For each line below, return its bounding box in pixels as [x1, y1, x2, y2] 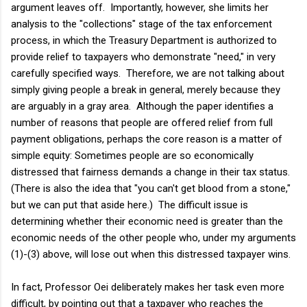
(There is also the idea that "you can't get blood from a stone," [11, 182, 291, 195]
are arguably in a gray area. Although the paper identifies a [11, 99, 273, 112]
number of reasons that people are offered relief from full [11, 116, 273, 129]
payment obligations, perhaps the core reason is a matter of [11, 132, 282, 145]
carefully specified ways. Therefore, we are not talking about [11, 66, 284, 79]
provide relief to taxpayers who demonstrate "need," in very [11, 50, 275, 63]
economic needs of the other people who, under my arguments [11, 231, 296, 244]
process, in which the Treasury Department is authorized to [11, 34, 277, 47]
